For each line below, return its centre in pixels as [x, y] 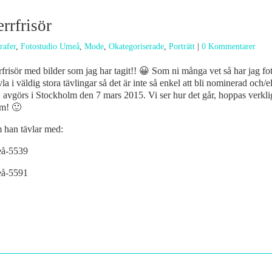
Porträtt [182, 46]
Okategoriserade [136, 46]
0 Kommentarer [229, 46]
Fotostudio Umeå [50, 46]
